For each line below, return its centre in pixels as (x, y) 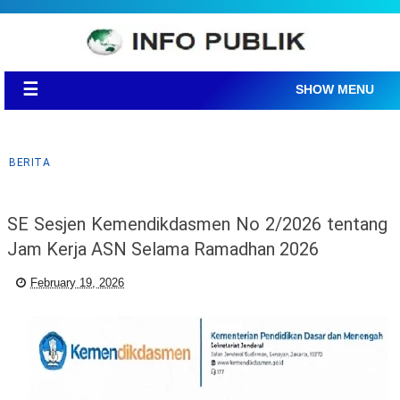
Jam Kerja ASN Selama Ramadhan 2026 (163, 249)
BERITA (29, 162)
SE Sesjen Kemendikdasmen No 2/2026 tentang (197, 224)
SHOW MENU (335, 89)
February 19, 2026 (77, 283)
